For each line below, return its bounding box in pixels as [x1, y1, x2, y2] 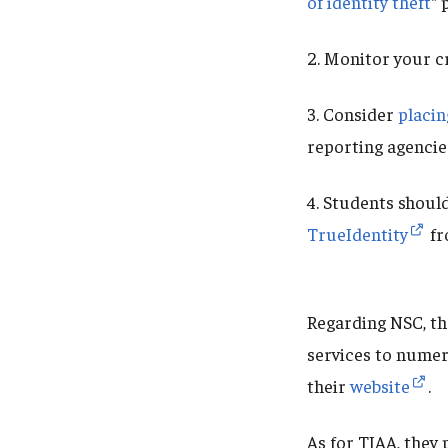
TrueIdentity [307, 222, 408, 245]
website [350, 374, 410, 397]
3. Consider [307, 102, 398, 125]
